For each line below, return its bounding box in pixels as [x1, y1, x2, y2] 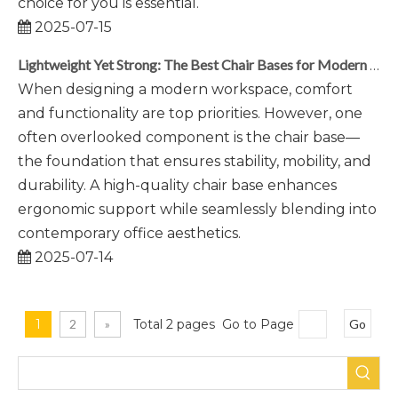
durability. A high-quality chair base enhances [18, 177, 337, 194]
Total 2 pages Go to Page [133, 316, 294, 332]
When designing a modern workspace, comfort [18, 81, 353, 98]
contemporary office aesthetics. [18, 225, 241, 242]
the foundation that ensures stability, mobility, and [18, 153, 371, 170]
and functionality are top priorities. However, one [18, 105, 362, 122]
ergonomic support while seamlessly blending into [18, 201, 377, 218]
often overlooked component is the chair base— [18, 129, 360, 146]
